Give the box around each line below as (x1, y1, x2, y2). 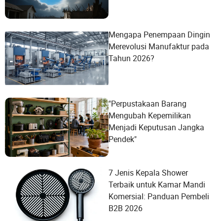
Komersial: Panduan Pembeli (109, 191, 209, 202)
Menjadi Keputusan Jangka (109, 122, 204, 133)
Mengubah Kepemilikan (109, 110, 191, 121)
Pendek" (109, 134, 137, 145)
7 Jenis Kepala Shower (109, 167, 188, 178)
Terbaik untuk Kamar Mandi (109, 179, 205, 190)
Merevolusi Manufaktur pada (109, 41, 209, 52)
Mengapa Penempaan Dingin (109, 29, 210, 40)
